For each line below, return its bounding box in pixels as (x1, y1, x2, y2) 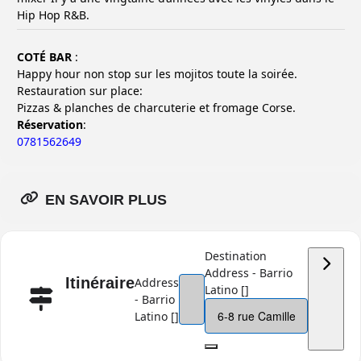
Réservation (17, 117, 83, 132)
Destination (205, 248, 267, 263)
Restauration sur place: (17, 83, 143, 98)
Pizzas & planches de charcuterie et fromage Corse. (17, 100, 296, 115)
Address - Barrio (205, 265, 293, 280)
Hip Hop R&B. (17, 7, 89, 23)
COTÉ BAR (17, 49, 72, 64)
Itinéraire (65, 274, 135, 292)
